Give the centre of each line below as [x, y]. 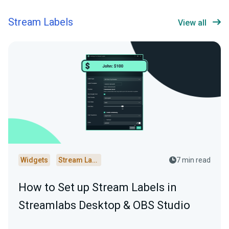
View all [192, 23]
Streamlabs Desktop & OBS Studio [104, 205]
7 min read [193, 160]
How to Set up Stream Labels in [98, 188]
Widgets [34, 160]
